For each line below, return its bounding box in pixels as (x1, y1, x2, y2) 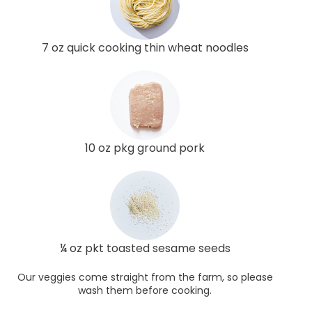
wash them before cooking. (78, 283, 212, 297)
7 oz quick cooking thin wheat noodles (41, 39, 249, 56)
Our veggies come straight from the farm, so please (17, 270, 273, 284)
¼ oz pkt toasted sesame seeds (59, 240, 231, 256)
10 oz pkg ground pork (85, 139, 205, 156)
